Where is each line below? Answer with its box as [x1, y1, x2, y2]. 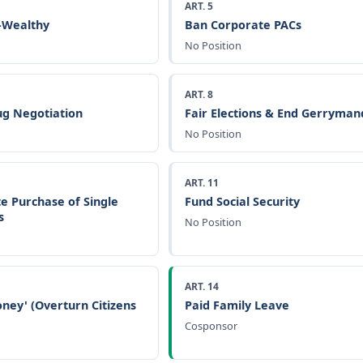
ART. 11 [185, 175, 219, 190]
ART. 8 [185, 87, 213, 101]
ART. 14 [185, 279, 219, 293]
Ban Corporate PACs [185, 16, 301, 32]
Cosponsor [185, 318, 237, 333]
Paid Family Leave [185, 297, 289, 313]
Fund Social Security [185, 193, 300, 209]
